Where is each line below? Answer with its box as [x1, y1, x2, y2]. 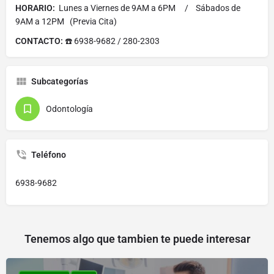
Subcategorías [31, 76, 88, 86]
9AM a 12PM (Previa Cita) [15, 16, 117, 26]
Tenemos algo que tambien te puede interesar [24, 232, 250, 245]
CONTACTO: [15, 35, 63, 46]
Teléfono [31, 149, 66, 160]
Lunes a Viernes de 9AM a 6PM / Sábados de [55, 2, 240, 13]
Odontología [46, 103, 93, 114]
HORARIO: [15, 2, 55, 13]
